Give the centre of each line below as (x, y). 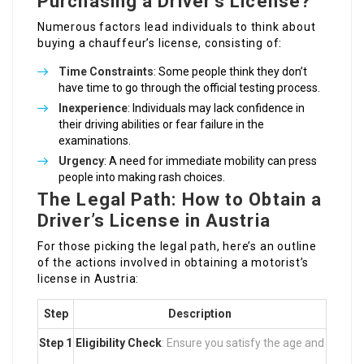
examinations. (95, 141)
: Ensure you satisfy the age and (243, 343)
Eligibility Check (119, 343)
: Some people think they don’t (230, 72)
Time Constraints (106, 72)
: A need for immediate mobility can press (210, 161)
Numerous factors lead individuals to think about (177, 27)
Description (200, 314)
